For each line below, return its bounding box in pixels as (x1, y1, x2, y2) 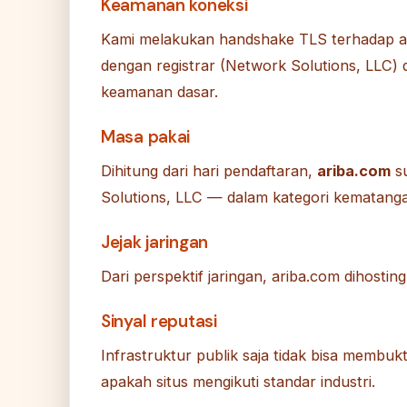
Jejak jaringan (101, 231, 209, 254)
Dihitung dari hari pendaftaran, (101, 162, 317, 181)
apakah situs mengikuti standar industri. (101, 372, 375, 392)
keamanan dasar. (101, 83, 218, 102)
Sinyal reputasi (101, 310, 217, 333)
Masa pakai (101, 125, 191, 149)
